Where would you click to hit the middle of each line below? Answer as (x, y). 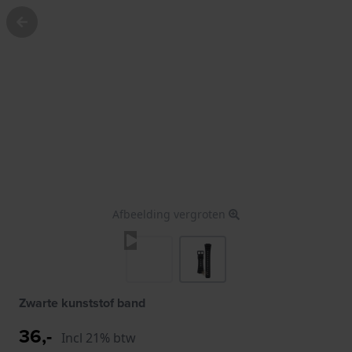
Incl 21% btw (99, 337)
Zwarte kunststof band (82, 302)
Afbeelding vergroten (170, 214)
